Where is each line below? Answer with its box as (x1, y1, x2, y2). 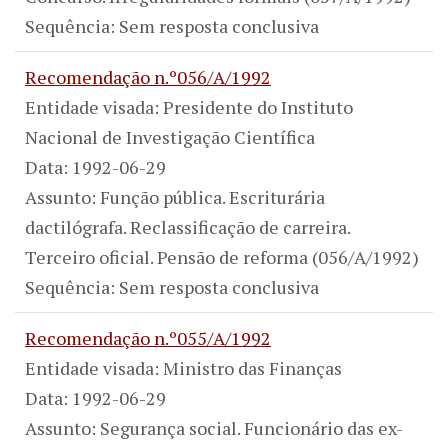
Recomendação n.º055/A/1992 (25, 325, 271, 350)
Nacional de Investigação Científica (25, 124, 315, 149)
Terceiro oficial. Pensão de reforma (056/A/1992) (25, 244, 419, 269)
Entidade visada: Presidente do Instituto (25, 94, 353, 119)
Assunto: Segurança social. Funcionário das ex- (25, 415, 403, 440)
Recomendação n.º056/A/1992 (25, 64, 271, 89)
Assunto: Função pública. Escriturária (25, 184, 325, 209)
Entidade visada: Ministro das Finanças (25, 355, 342, 380)
